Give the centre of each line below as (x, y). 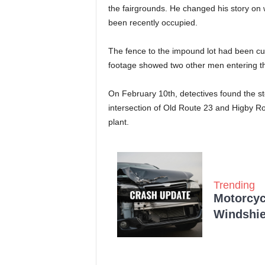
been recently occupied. (153, 23)
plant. (118, 122)
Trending (234, 185)
